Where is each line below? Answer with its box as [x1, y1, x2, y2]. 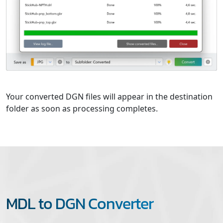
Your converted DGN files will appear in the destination [6, 91, 213, 102]
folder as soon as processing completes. [6, 103, 158, 114]
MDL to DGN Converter [6, 191, 153, 216]
